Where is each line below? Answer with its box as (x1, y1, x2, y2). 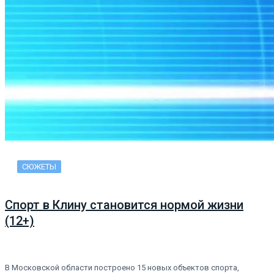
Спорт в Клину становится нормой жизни (5, 197, 243, 212)
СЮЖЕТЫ (22, 162, 56, 172)
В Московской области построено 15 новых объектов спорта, (5, 263, 239, 273)
